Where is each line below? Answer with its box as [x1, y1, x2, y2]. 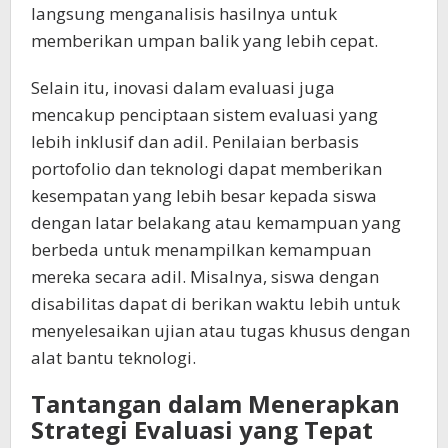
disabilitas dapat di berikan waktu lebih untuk [31, 291, 400, 315]
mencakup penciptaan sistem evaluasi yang [31, 102, 378, 126]
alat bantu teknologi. [31, 345, 196, 369]
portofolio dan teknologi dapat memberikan [31, 156, 382, 180]
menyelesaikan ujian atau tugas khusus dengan [31, 318, 410, 342]
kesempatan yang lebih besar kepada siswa [31, 183, 377, 207]
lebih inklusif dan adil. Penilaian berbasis [31, 129, 359, 153]
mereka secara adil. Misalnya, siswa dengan [31, 264, 379, 288]
